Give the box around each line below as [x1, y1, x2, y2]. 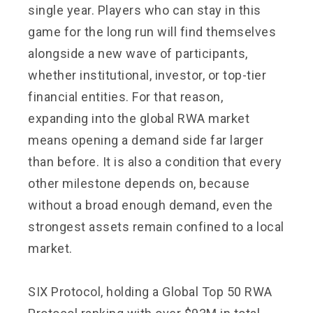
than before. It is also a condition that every [28, 154, 282, 169]
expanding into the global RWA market [28, 110, 249, 126]
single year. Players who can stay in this [28, 2, 261, 17]
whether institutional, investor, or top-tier [28, 67, 266, 82]
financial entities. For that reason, [28, 89, 223, 104]
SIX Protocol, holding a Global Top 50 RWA [28, 284, 272, 299]
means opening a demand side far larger [28, 132, 263, 147]
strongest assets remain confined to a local [28, 219, 284, 234]
